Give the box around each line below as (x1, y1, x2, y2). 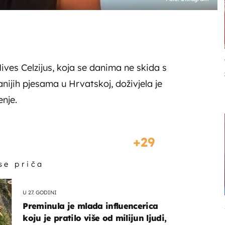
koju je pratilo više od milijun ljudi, (23, 213, 167, 223)
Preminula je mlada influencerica (23, 201, 158, 211)
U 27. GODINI (23, 188, 57, 196)
